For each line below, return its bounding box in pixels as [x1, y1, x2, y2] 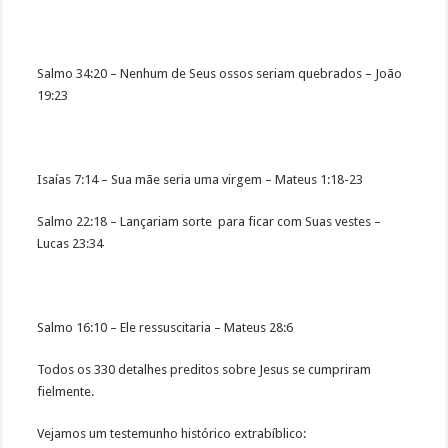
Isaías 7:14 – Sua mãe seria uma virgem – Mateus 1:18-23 [37, 172, 364, 188]
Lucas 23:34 [37, 236, 104, 252]
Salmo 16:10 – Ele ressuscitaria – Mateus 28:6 [37, 320, 294, 336]
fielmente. [37, 384, 98, 400]
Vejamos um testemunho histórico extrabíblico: [37, 426, 307, 442]
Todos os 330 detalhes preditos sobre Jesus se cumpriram [37, 362, 372, 378]
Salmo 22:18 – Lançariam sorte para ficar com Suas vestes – [37, 214, 382, 230]
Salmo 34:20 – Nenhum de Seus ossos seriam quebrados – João [37, 66, 403, 82]
